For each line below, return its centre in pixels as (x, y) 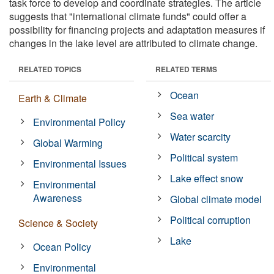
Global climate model (216, 199)
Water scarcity (201, 136)
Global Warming (68, 143)
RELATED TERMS (186, 69)
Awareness (58, 198)
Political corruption (211, 220)
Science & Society (58, 223)
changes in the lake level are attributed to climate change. (133, 43)
